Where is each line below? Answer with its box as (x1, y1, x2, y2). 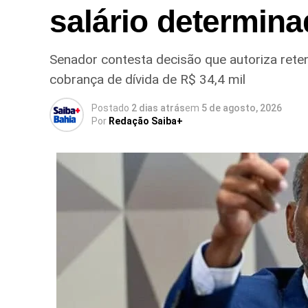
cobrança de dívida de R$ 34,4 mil (49, 71, 245, 87)
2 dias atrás (131, 102, 185, 113)
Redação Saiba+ (109, 115, 183, 126)
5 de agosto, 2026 (201, 102, 282, 113)
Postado (91, 102, 129, 113)
